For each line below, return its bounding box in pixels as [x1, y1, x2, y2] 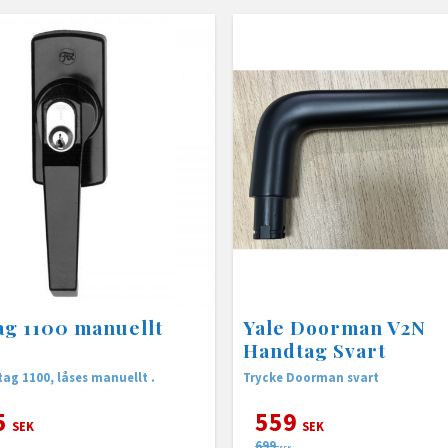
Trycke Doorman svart [243, 368, 379, 385]
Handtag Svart [243, 336, 386, 363]
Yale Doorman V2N [243, 313, 427, 340]
